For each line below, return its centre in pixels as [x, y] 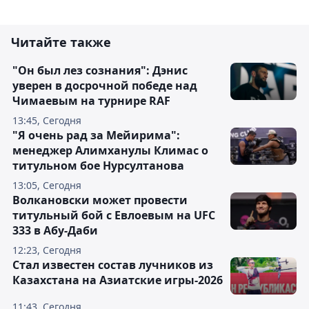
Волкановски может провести [100, 200]
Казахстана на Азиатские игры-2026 [118, 280]
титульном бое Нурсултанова [98, 166]
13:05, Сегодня [47, 186]
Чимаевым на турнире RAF [91, 101]
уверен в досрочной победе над [105, 86]
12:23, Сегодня [47, 250]
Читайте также [61, 42]
